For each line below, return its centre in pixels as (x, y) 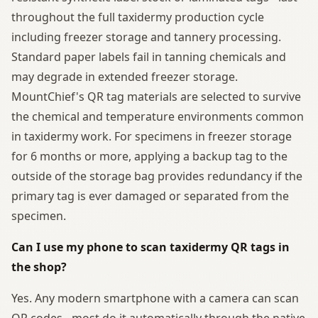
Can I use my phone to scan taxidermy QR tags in (150, 247)
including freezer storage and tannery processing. (146, 37)
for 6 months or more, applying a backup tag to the (149, 156)
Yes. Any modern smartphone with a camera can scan (155, 298)
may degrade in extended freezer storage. (125, 76)
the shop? (39, 267)
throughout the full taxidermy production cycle (138, 17)
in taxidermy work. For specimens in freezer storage (152, 136)
